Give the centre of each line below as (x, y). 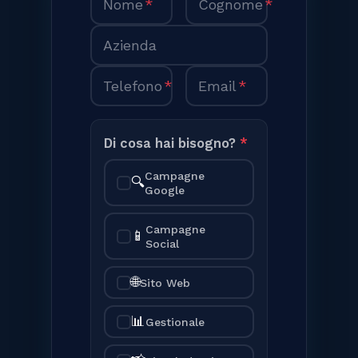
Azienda (130, 45)
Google (164, 190)
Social (162, 243)
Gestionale (175, 322)
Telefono (133, 86)
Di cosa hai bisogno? (172, 143)
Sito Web (165, 282)
